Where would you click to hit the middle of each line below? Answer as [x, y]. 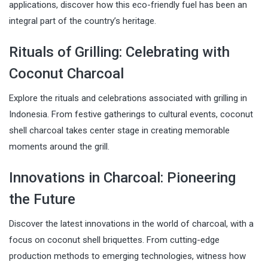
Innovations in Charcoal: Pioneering [122, 177]
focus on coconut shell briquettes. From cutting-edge [114, 240]
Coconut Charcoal [66, 73]
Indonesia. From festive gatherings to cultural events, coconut [131, 114]
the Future [42, 199]
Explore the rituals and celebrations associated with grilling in [128, 98]
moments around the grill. [59, 146]
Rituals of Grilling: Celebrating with [119, 52]
